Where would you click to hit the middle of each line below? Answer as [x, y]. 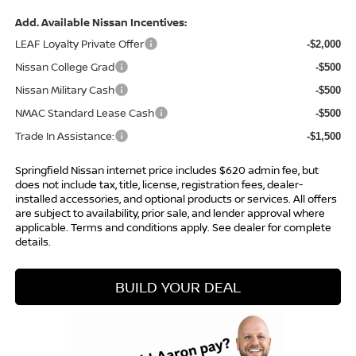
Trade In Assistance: [64, 136]
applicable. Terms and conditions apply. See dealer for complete [173, 228]
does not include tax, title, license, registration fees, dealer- [159, 185]
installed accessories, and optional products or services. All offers [176, 199]
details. [33, 242]
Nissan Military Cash [64, 90]
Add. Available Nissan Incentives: [101, 23]
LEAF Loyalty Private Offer [79, 44]
